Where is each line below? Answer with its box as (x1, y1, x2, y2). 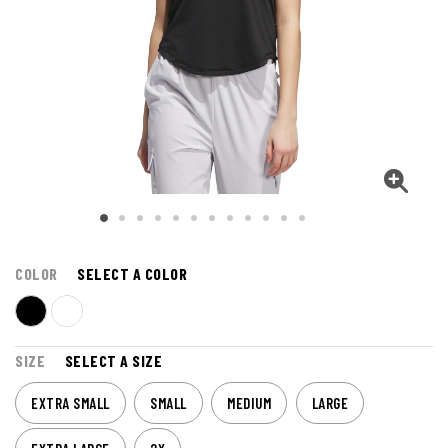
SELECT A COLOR (77, 264, 187, 284)
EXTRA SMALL (31, 394, 110, 413)
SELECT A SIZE (64, 351, 162, 371)
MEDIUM (227, 394, 271, 413)
